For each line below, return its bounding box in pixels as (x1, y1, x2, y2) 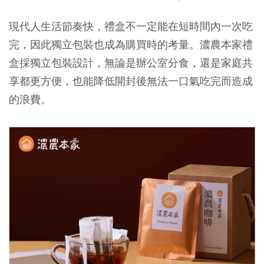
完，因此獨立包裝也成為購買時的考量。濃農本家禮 (9, 38, 253, 52)
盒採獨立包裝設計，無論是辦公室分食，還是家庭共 (9, 56, 253, 70)
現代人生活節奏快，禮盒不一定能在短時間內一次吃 (9, 19, 253, 34)
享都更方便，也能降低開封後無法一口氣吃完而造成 (9, 74, 253, 88)
